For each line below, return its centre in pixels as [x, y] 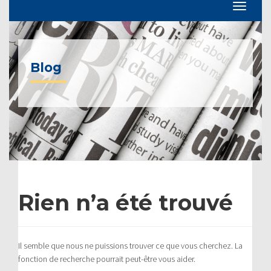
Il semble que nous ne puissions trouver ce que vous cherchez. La [130, 245]
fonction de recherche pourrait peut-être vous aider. [107, 259]
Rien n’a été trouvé [126, 202]
